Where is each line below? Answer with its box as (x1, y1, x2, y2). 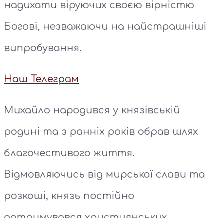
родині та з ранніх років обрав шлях (4, 126, 198, 138)
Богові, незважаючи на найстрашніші (4, 21, 206, 33)
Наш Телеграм (4, 73, 79, 85)
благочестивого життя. (4, 147, 134, 159)
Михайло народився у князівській (4, 105, 180, 116)
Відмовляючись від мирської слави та (4, 169, 205, 181)
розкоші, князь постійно (4, 190, 134, 202)
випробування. (4, 42, 81, 54)
